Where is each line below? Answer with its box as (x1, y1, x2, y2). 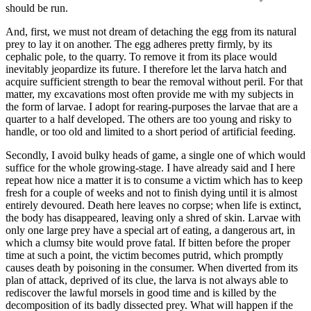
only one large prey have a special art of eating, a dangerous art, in (6, 224, 295, 236)
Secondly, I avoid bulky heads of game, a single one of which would (6, 149, 305, 161)
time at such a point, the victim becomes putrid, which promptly (6, 249, 283, 261)
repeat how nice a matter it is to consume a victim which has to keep (6, 174, 303, 186)
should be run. (6, 1, 68, 14)
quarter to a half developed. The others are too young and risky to (6, 112, 292, 125)
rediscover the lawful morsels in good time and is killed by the (6, 286, 276, 299)
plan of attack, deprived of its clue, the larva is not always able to (6, 274, 288, 286)
